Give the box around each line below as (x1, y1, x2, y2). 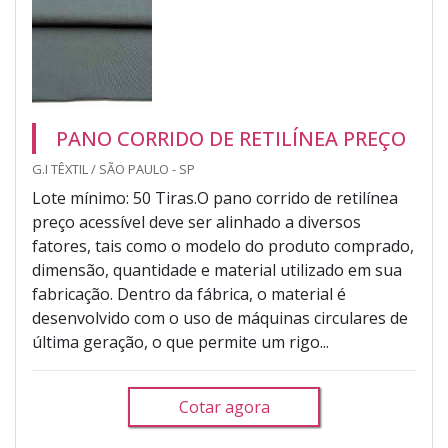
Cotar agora (178, 396, 270, 418)
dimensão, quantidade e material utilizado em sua (32, 259, 402, 281)
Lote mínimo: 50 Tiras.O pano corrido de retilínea (32, 187, 398, 209)
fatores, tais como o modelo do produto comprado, (32, 235, 414, 257)
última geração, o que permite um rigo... (32, 331, 329, 353)
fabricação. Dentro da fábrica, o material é (32, 283, 346, 305)
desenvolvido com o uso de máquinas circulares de (32, 307, 408, 329)
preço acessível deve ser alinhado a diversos (32, 211, 361, 233)
